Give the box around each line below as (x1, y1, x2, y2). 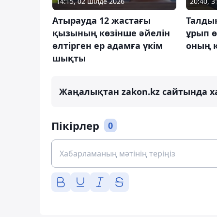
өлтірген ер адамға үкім (52, 39, 163, 51)
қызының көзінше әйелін (52, 27, 170, 39)
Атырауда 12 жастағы (52, 14, 151, 26)
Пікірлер (51, 118, 99, 133)
